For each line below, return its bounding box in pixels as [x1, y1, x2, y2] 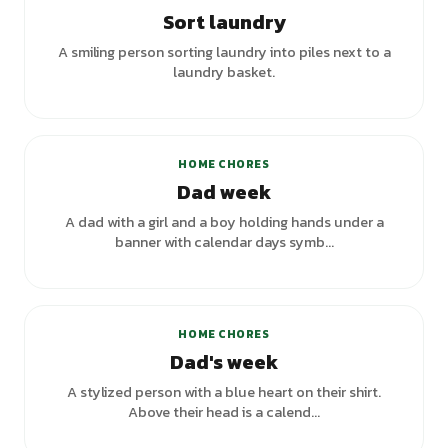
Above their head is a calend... [128, 401, 320, 423]
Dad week [177, 177, 271, 207]
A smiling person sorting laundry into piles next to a [57, 41, 391, 63]
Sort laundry [162, 7, 286, 37]
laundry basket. [173, 61, 275, 83]
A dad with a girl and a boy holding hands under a [64, 211, 384, 233]
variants [347, 271, 400, 289]
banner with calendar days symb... [114, 231, 334, 253]
